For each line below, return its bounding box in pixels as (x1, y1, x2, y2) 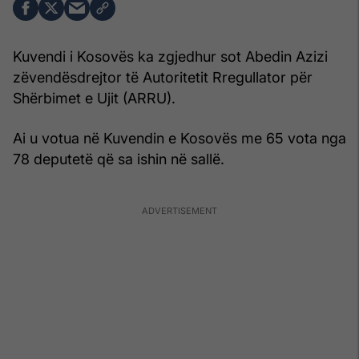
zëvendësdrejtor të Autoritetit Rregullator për (13, 68, 313, 86)
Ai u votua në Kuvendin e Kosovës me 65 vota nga (13, 129, 346, 147)
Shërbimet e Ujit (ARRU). (13, 89, 175, 107)
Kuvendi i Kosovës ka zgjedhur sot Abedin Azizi (13, 47, 328, 65)
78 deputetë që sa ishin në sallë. (13, 150, 224, 167)
